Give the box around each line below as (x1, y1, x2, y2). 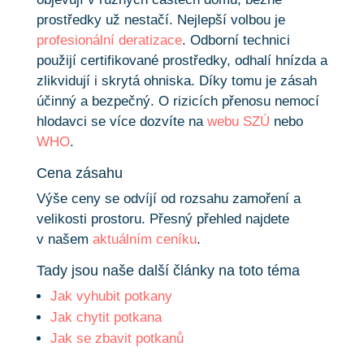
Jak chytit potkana (50, 309, 162, 325)
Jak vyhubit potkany (50, 288, 172, 304)
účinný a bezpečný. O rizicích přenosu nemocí (36, 93, 319, 109)
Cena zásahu (36, 164, 123, 181)
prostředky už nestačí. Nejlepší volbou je (36, 11, 285, 28)
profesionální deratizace (36, 32, 182, 48)
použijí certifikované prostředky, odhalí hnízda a (36, 52, 327, 68)
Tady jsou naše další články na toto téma (36, 262, 300, 279)
